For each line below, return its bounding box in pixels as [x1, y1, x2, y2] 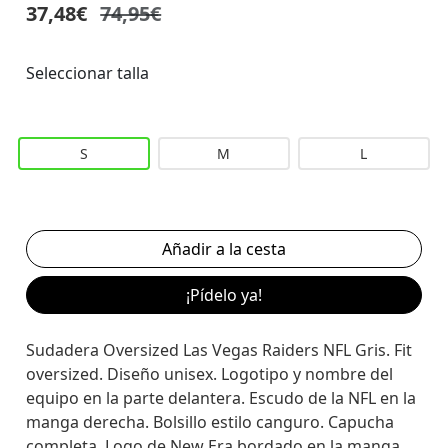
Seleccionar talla [26, 61, 150, 84]
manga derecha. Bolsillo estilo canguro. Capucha [26, 410, 395, 433]
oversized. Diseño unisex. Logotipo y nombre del [26, 362, 394, 385]
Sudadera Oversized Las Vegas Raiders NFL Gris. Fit [26, 338, 413, 361]
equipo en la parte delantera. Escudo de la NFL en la [26, 386, 417, 409]
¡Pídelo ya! [185, 283, 262, 306]
